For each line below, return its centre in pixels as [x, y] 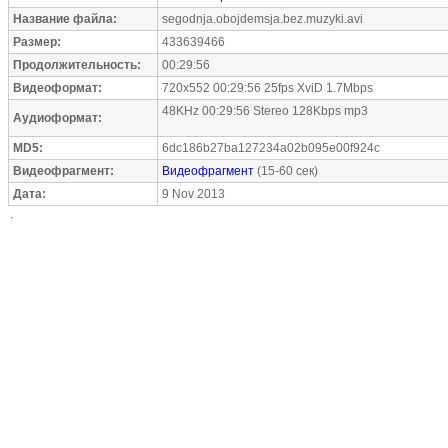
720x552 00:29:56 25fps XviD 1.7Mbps [267, 88]
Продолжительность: [77, 65]
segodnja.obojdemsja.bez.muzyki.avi [262, 19]
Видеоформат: [57, 88]
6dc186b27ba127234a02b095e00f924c [271, 148]
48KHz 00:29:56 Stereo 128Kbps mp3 [265, 111]
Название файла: [65, 19]
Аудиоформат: [57, 118]
